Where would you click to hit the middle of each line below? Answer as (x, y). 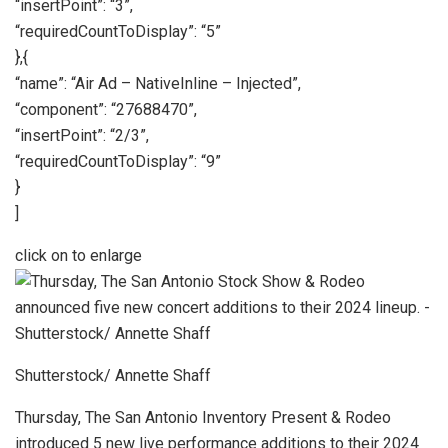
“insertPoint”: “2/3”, (82, 135)
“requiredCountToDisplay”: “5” (118, 31)
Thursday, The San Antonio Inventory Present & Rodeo (203, 417)
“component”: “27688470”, (106, 109)
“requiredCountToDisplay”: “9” (118, 161)
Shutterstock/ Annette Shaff (113, 375)
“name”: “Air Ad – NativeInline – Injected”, (158, 83)
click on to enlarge (78, 255)
